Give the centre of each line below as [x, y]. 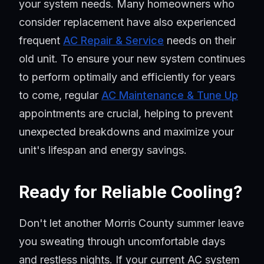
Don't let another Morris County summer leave [131, 223]
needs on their [200, 41]
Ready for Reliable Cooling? [131, 192]
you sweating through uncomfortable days [122, 242]
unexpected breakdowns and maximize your [126, 132]
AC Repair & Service [113, 41]
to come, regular [60, 95]
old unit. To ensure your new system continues [132, 59]
